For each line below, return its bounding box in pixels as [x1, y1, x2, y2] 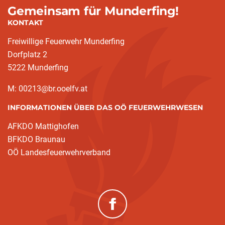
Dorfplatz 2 [8, 50, 47, 59]
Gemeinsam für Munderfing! [8, 4, 179, 18]
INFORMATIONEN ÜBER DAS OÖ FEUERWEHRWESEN [8, 103, 203, 112]
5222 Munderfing [8, 63, 68, 72]
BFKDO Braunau [8, 135, 65, 144]
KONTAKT [8, 18, 43, 27]
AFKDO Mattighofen [8, 122, 79, 131]
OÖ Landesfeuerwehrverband [8, 148, 110, 157]
